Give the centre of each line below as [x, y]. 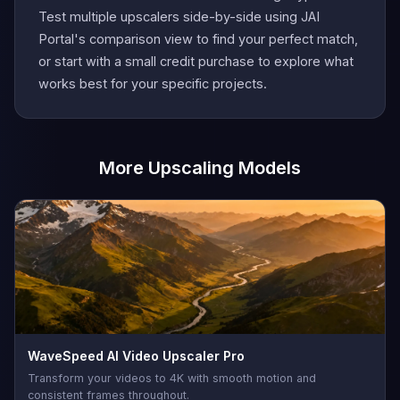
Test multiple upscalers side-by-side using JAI [179, 17]
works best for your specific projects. [153, 83]
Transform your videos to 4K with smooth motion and [172, 378]
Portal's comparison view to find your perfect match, [198, 39]
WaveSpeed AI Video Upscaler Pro [136, 356]
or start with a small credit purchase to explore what [196, 61]
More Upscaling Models [200, 168]
